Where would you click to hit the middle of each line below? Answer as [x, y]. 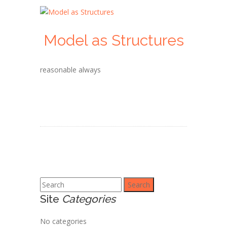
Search [52, 183]
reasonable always [70, 70]
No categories [63, 221]
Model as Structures [113, 40]
